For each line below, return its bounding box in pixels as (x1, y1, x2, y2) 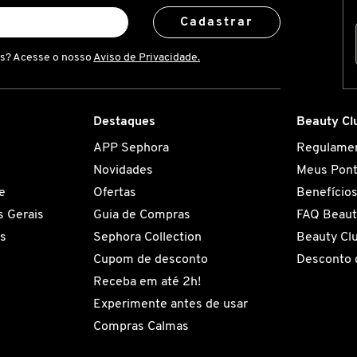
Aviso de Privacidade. (93, 51, 200, 64)
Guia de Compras (92, 208, 190, 222)
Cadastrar (179, 15, 254, 29)
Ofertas (92, 186, 136, 199)
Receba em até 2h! (92, 275, 201, 288)
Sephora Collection (92, 230, 202, 244)
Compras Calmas (92, 320, 189, 333)
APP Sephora (92, 141, 169, 155)
